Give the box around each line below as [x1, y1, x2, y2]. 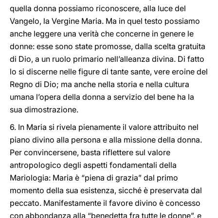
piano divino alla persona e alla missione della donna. [10, 135, 202, 145]
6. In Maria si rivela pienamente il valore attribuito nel [10, 122, 199, 132]
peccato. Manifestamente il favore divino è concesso [10, 198, 200, 208]
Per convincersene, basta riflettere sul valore [10, 147, 170, 157]
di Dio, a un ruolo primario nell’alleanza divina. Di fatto [10, 54, 204, 64]
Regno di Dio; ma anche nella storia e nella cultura [10, 79, 189, 89]
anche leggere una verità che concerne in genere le [10, 29, 194, 38]
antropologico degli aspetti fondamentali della [10, 160, 177, 170]
